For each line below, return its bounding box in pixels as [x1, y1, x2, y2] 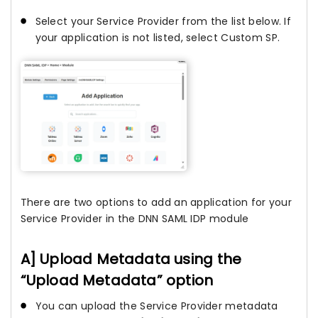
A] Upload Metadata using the [20, 248, 242, 269]
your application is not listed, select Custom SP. [35, 31, 280, 45]
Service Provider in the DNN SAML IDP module [20, 211, 249, 226]
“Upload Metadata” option [20, 270, 214, 290]
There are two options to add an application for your [20, 194, 292, 209]
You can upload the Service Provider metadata [35, 298, 278, 313]
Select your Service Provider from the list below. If [35, 14, 292, 29]
